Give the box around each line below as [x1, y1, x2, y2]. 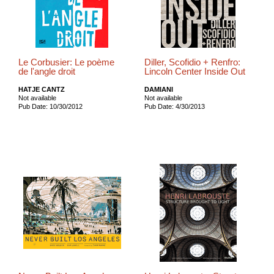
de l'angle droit [18, 66, 75, 76]
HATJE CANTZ [18, 85, 65, 93]
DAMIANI [144, 85, 173, 93]
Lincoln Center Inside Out [144, 66, 245, 76]
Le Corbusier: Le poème [18, 57, 114, 67]
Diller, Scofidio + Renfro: [144, 57, 240, 67]
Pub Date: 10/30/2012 [18, 102, 83, 110]
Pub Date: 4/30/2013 [144, 102, 205, 110]
